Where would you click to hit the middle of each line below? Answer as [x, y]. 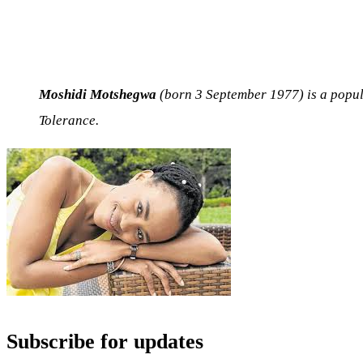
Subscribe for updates [105, 342]
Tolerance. [69, 121]
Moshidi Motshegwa [98, 95]
